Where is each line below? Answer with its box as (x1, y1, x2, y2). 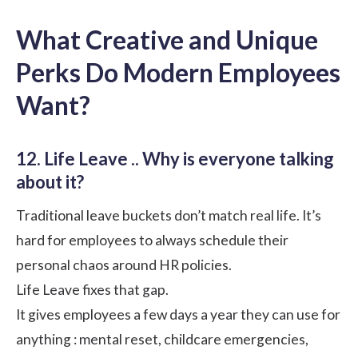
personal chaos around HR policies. (16, 256, 232, 273)
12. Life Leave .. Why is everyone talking (16, 147, 334, 169)
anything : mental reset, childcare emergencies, (16, 330, 308, 348)
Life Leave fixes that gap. (16, 280, 169, 298)
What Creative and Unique (16, 23, 318, 55)
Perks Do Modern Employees (16, 56, 340, 88)
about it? (16, 170, 84, 193)
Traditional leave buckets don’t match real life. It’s (16, 206, 321, 224)
